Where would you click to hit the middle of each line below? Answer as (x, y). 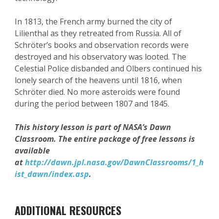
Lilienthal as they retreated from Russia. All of (98, 33)
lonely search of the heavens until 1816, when (98, 80)
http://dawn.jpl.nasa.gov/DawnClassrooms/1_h (114, 163)
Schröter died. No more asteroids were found (97, 92)
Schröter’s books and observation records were (102, 45)
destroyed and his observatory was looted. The (100, 57)
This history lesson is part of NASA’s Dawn (93, 127)
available (32, 151)
